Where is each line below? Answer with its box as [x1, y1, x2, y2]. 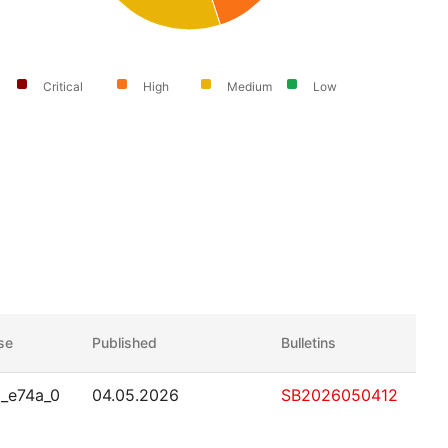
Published [92, 334, 157, 351]
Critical [43, 79, 84, 95]
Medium [227, 79, 273, 95]
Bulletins [281, 334, 336, 351]
